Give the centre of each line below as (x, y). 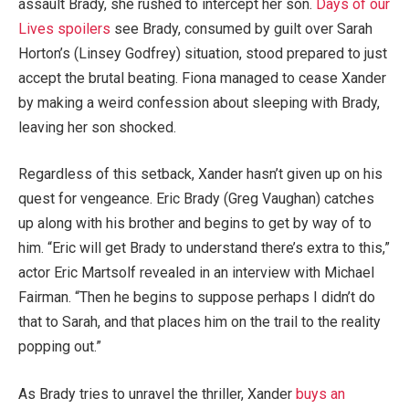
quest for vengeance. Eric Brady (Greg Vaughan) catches (196, 199)
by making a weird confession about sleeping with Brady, (199, 102)
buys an (320, 394)
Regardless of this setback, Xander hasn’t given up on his (200, 174)
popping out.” (60, 347)
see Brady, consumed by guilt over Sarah (241, 28)
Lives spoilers (64, 28)
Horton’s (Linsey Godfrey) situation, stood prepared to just (203, 53)
